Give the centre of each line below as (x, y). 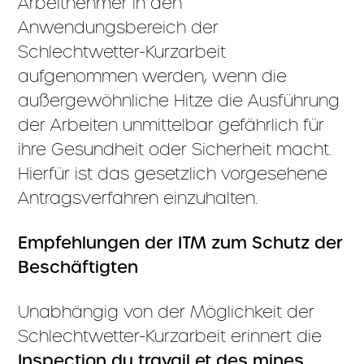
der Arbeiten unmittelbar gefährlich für (171, 125)
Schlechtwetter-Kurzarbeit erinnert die (170, 336)
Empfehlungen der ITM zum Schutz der (181, 243)
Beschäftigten (78, 267)
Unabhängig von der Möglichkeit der (167, 312)
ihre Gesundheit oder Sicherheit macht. (175, 149)
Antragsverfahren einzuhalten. (138, 198)
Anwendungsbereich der (119, 27)
